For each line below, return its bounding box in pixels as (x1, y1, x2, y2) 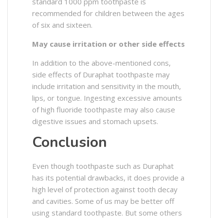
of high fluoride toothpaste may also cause (32, 105, 175, 115)
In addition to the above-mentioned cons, (32, 58, 171, 68)
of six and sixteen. (32, 20, 92, 30)
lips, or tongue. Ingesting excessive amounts (32, 93, 182, 103)
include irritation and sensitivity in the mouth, (32, 81, 181, 91)
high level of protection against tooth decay (32, 184, 178, 195)
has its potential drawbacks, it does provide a (32, 173, 184, 183)
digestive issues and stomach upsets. (32, 116, 158, 127)
